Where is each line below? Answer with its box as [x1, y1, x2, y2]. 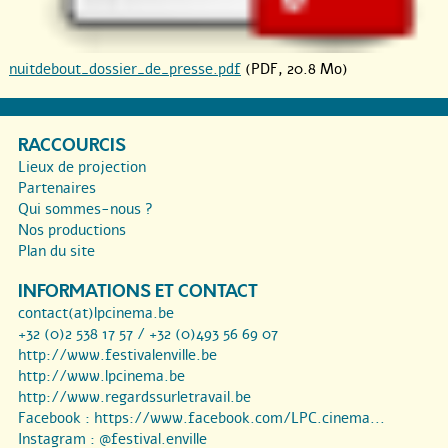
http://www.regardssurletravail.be [18, 387, 251, 408]
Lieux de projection [18, 157, 146, 178]
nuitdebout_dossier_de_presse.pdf [9, 59, 241, 80]
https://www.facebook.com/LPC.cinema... [94, 408, 385, 429]
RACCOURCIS [18, 133, 126, 159]
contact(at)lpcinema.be [18, 303, 174, 324]
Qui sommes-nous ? [18, 199, 153, 220]
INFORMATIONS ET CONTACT [18, 279, 258, 305]
